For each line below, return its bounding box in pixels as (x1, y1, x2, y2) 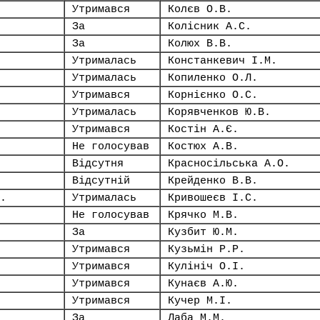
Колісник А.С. (168, 21, 251, 32)
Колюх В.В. (168, 38, 232, 49)
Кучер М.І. (168, 295, 232, 306)
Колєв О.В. (168, 4, 232, 15)
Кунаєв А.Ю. (168, 278, 239, 289)
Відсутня (72, 158, 124, 169)
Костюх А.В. (168, 141, 239, 152)
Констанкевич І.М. (168, 55, 277, 66)
